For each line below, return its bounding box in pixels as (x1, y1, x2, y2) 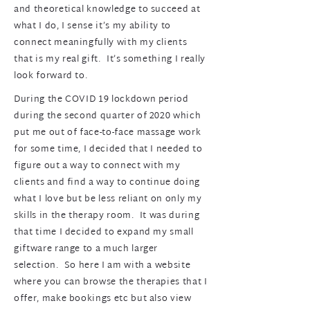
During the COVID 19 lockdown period (14, 91, 189, 108)
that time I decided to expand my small (14, 224, 194, 241)
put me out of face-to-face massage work (14, 125, 201, 141)
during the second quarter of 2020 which (14, 108, 201, 125)
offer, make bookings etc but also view (14, 291, 192, 307)
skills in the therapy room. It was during (14, 208, 200, 224)
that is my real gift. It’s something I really (14, 51, 206, 68)
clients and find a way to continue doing (14, 174, 200, 191)
